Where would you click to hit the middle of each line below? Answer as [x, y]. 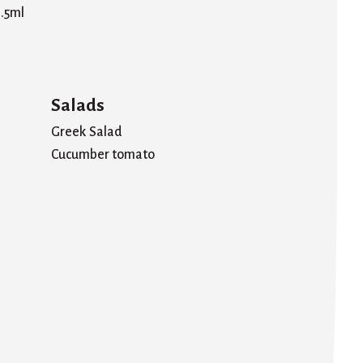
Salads [78, 105]
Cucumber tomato [103, 154]
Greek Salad [87, 132]
